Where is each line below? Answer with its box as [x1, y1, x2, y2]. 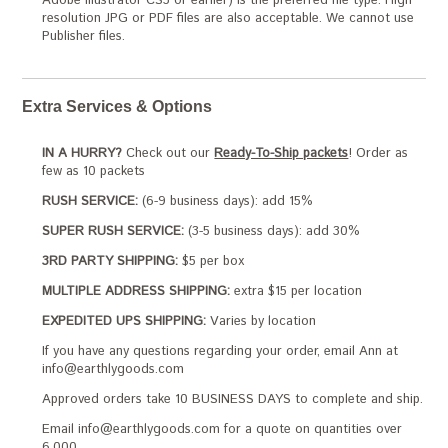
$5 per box [178, 252, 245, 271]
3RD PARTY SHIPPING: [42, 252, 179, 271]
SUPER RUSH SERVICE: [42, 222, 185, 241]
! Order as [348, 144, 409, 163]
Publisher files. [42, 27, 126, 46]
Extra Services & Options [22, 98, 213, 115]
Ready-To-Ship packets [214, 144, 349, 163]
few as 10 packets [42, 162, 146, 181]
